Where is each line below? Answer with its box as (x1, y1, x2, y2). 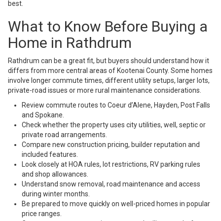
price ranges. (22, 210, 62, 218)
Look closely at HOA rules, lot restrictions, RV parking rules (22, 160, 200, 169)
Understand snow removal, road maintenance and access (22, 180, 200, 188)
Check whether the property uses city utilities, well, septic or (22, 121, 206, 129)
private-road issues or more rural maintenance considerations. (8, 86, 201, 95)
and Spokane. (22, 111, 64, 119)
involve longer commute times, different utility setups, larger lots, (8, 76, 210, 85)
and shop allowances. (22, 170, 88, 179)
